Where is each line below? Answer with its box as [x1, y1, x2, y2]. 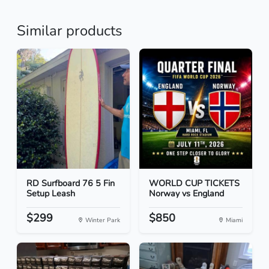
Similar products [17, 21, 122, 41]
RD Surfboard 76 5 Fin [26, 177, 115, 190]
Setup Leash [26, 187, 75, 200]
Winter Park [83, 216, 120, 225]
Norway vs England [149, 187, 224, 200]
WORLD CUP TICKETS [149, 177, 240, 190]
